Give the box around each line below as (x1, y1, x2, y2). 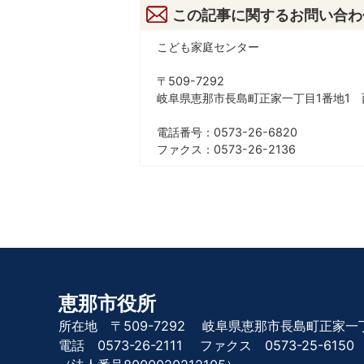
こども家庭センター (157, 40, 259, 54)
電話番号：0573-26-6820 (157, 125, 297, 140)
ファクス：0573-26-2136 (157, 142, 296, 157)
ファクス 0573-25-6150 (200, 337, 355, 354)
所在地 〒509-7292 (58, 318, 185, 335)
